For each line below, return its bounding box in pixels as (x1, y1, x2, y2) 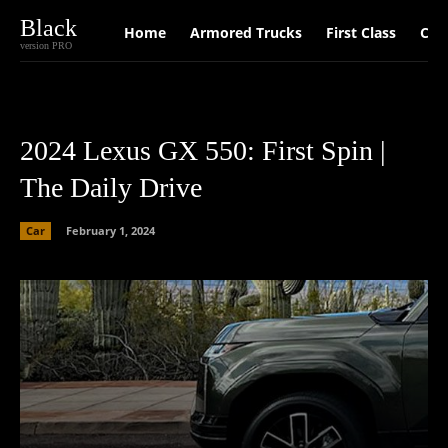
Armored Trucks (189, 23, 302, 42)
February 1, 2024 (66, 222, 155, 238)
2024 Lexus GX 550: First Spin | (20, 135, 386, 166)
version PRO (20, 40, 72, 51)
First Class (325, 23, 396, 42)
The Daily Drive (20, 172, 202, 203)
